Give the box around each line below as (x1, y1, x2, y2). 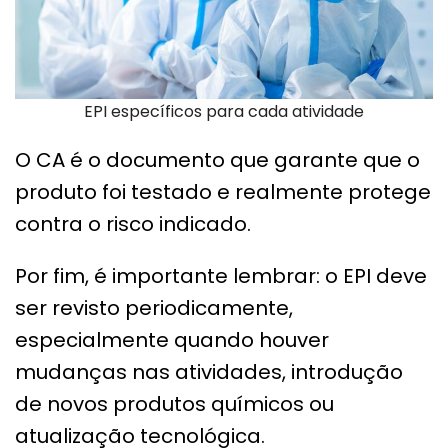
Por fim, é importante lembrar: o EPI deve (15, 262, 427, 291)
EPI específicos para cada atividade (84, 100, 364, 124)
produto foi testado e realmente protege (15, 178, 431, 207)
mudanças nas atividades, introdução (15, 358, 403, 387)
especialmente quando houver (15, 326, 329, 355)
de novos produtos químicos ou (15, 390, 334, 419)
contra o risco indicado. (15, 210, 251, 239)
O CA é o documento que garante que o (15, 146, 420, 175)
